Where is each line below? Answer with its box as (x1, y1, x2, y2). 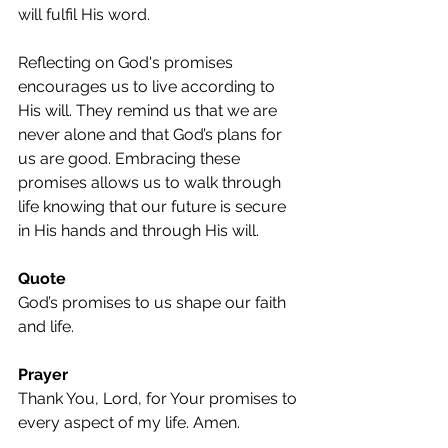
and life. (18, 317, 74, 336)
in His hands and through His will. (18, 221, 259, 240)
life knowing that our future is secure (18, 197, 290, 216)
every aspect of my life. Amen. (18, 413, 240, 432)
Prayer (18, 365, 68, 384)
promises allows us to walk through (18, 173, 285, 192)
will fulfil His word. (18, 5, 150, 24)
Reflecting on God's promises (18, 53, 237, 72)
